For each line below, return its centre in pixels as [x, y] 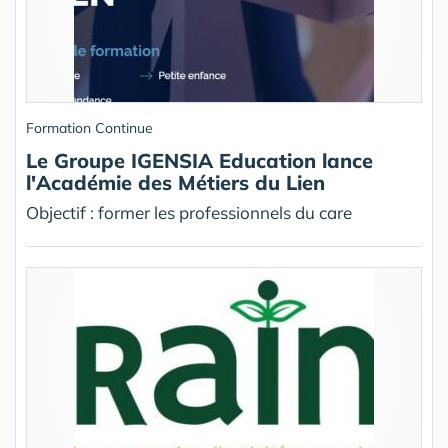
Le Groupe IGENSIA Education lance [199, 161]
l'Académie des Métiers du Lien [175, 183]
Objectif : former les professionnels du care [189, 213]
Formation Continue [89, 128]
